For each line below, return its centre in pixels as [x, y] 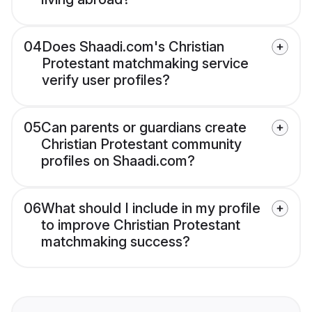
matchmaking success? [116, 242]
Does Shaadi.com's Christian [133, 47]
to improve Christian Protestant [141, 225]
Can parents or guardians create [144, 128]
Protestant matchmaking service [145, 64]
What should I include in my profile [151, 209]
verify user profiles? [106, 80]
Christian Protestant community [141, 145]
